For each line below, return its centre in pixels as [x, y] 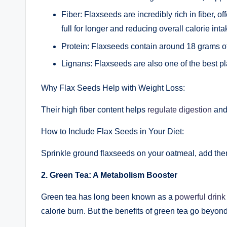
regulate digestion [180, 110]
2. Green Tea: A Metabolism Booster [109, 175]
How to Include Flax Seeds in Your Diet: [112, 132]
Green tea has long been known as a [108, 197]
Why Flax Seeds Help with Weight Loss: [113, 88]
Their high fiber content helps [94, 110]
